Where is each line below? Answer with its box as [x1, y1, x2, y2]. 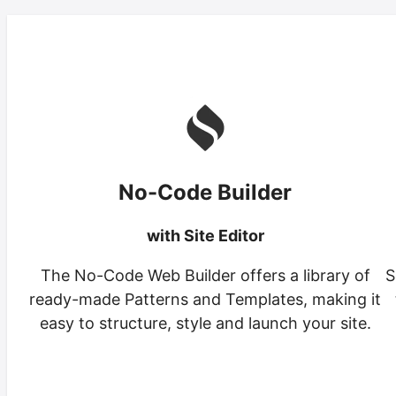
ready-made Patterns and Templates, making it [29, 290, 381, 309]
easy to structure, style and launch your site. [39, 314, 371, 333]
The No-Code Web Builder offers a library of [40, 266, 370, 286]
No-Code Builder [118, 179, 292, 206]
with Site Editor [146, 226, 264, 246]
